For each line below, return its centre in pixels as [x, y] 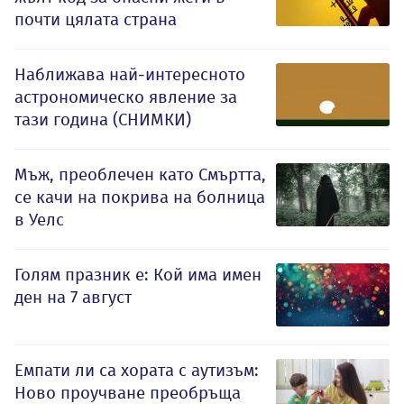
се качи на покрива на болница [140, 197]
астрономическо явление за [126, 96]
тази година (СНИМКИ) [103, 119]
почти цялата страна [96, 19]
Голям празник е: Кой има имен [138, 274]
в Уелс [39, 219]
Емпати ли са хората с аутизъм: [137, 370]
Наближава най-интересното [130, 74]
